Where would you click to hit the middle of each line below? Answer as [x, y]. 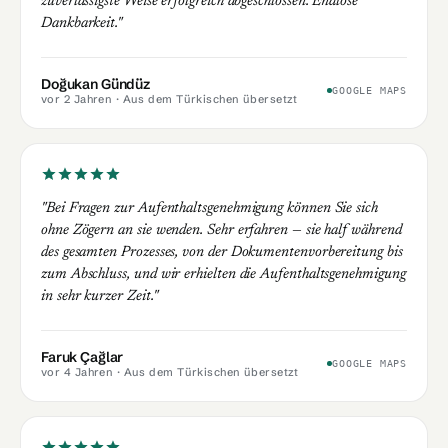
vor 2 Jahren [77, 98]
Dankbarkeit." [82, 23]
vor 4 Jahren [77, 371]
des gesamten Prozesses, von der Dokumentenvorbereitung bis [222, 252]
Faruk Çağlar [82, 356]
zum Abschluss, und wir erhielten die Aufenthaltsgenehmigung [223, 274]
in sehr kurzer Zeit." [99, 296]
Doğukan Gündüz [96, 83]
